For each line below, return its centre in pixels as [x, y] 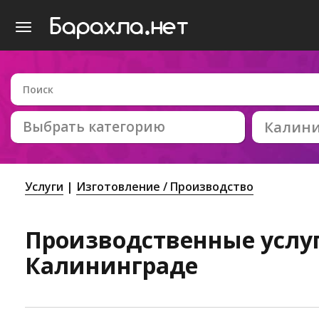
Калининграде [111, 266]
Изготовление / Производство [165, 187]
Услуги [44, 187]
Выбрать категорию [94, 127]
